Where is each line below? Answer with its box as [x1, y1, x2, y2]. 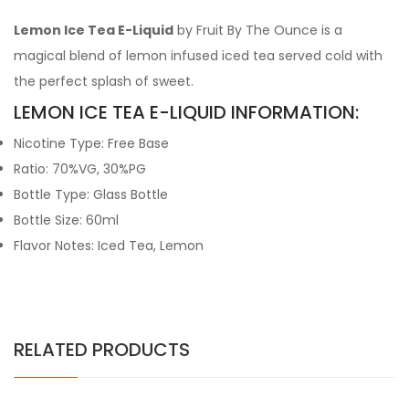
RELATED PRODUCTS [14, 337, 190, 362]
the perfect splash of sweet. [14, 72, 194, 90]
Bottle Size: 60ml [14, 211, 119, 229]
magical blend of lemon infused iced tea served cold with [14, 47, 383, 65]
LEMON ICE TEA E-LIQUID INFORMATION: [14, 100, 359, 125]
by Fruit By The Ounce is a [173, 21, 342, 39]
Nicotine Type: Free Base [14, 134, 169, 152]
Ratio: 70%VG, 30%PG [14, 160, 146, 178]
